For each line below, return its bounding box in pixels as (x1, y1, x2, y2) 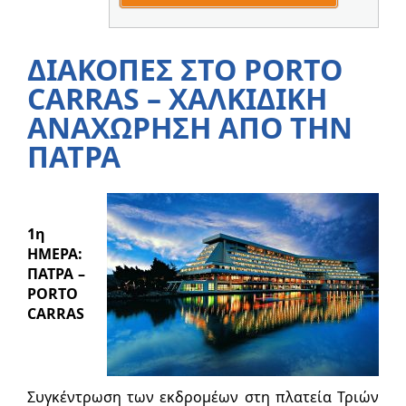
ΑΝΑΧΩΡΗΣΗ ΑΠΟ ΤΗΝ (27, 107, 353, 147)
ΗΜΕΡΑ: (27, 243, 82, 264)
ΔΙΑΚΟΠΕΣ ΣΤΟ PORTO (27, 49, 343, 89)
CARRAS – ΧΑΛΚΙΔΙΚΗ (27, 78, 327, 118)
